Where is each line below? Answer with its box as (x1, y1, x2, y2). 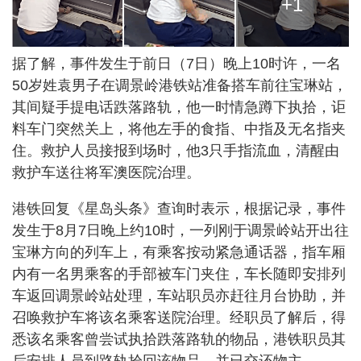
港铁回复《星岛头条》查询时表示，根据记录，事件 (12, 200, 346, 217)
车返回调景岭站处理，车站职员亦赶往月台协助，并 (12, 287, 346, 304)
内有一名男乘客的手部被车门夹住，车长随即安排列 (12, 265, 346, 282)
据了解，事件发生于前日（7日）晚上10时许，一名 (12, 55, 341, 72)
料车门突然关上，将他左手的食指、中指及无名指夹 (12, 120, 346, 137)
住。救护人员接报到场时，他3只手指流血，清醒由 (12, 142, 339, 159)
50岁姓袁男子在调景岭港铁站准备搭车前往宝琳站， (12, 77, 347, 93)
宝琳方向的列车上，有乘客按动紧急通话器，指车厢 (12, 243, 346, 260)
